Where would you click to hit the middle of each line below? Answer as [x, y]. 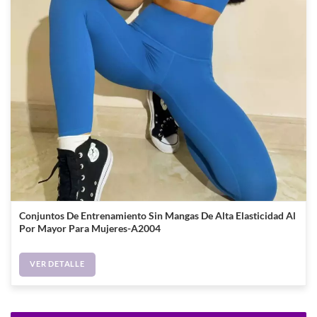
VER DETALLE [57, 264]
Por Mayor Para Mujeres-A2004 [90, 228]
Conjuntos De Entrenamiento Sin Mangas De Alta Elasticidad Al [158, 215]
